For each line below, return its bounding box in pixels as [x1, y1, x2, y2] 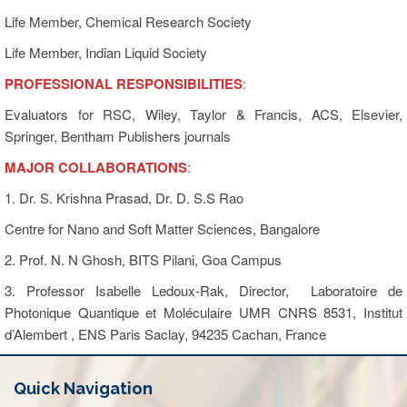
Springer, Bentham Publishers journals [5, 125, 231, 145]
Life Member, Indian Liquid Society [5, 42, 207, 62]
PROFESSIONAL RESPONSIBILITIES [5, 73, 243, 94]
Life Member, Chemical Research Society [5, 11, 252, 31]
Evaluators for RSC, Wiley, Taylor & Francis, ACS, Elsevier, [5, 104, 402, 124]
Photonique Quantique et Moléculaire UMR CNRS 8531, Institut [5, 302, 402, 322]
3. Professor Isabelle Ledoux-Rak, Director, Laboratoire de [5, 280, 402, 300]
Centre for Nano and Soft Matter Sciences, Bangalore [5, 218, 320, 238]
